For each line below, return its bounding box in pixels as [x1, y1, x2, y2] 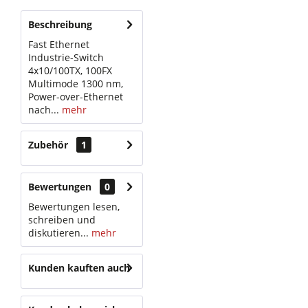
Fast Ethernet [28, 38, 89, 51]
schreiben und [28, 213, 96, 226]
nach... [28, 103, 59, 116]
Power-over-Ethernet [28, 90, 123, 103]
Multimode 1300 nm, [28, 77, 123, 90]
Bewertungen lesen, [28, 200, 120, 213]
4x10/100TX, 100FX [28, 64, 112, 77]
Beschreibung [28, 18, 92, 31]
